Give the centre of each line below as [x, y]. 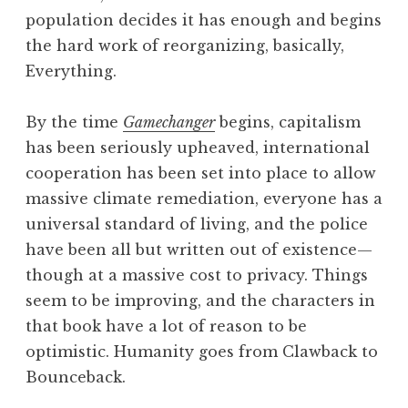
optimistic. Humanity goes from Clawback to [202, 351]
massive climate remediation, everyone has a [204, 198]
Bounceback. [76, 377]
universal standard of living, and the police [197, 224]
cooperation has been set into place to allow [201, 173]
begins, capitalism [288, 122]
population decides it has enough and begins [204, 20]
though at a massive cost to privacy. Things [197, 275]
